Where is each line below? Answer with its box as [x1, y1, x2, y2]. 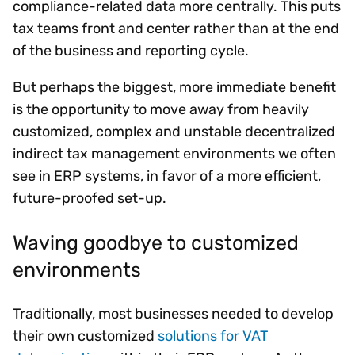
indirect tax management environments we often [13, 144, 336, 162]
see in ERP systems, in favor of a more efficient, [13, 166, 321, 185]
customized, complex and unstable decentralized [13, 122, 335, 140]
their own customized [13, 326, 158, 345]
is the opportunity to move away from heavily [13, 100, 309, 118]
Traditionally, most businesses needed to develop [13, 304, 334, 323]
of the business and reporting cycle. [13, 41, 255, 59]
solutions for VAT [158, 326, 268, 345]
